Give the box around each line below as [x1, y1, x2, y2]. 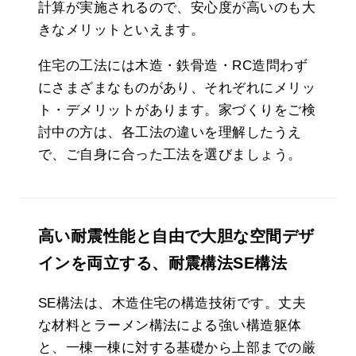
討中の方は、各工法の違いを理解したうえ [38, 124, 302, 140]
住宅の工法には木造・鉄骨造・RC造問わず [38, 57, 308, 73]
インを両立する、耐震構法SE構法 [38, 253, 288, 272]
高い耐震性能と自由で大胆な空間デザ [38, 226, 315, 245]
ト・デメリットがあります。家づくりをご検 [38, 102, 315, 118]
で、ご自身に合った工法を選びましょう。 [38, 146, 302, 162]
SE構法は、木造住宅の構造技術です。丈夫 [38, 295, 306, 311]
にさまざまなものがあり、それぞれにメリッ [38, 79, 316, 95]
